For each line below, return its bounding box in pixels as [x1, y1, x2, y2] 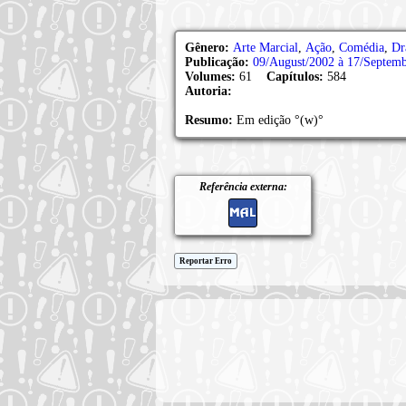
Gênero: [185, 41, 233, 54]
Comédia [339, 41, 384, 54]
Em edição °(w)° [237, 113, 324, 127]
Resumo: [185, 113, 237, 127]
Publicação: [185, 55, 253, 69]
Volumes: [185, 70, 239, 83]
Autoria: [185, 84, 232, 98]
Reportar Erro [179, 256, 232, 266]
